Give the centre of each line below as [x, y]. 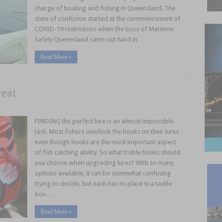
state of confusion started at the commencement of [108, 19]
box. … [45, 194]
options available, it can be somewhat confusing [103, 173]
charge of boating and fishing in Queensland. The [105, 8]
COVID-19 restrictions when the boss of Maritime [105, 29]
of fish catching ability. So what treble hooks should [108, 152]
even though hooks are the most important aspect [106, 142]
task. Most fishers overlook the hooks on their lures [107, 131]
